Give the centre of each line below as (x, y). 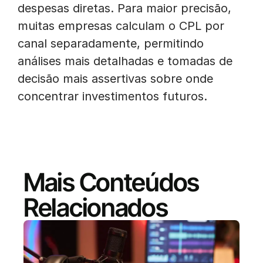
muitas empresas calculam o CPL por (121, 26)
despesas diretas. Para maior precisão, (124, 8)
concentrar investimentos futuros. (112, 96)
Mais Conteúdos (111, 182)
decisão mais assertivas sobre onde (115, 79)
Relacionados (96, 207)
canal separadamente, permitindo (111, 43)
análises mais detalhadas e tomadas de (125, 61)
